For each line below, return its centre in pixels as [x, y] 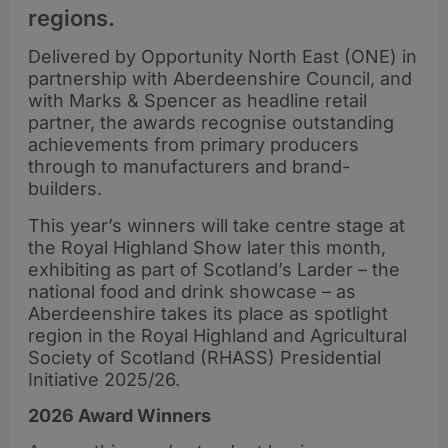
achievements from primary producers [193, 145]
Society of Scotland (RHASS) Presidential [204, 357]
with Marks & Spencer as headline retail [197, 101]
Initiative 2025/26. [104, 379]
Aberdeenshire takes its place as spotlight [208, 313]
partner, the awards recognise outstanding [211, 123]
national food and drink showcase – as [192, 291]
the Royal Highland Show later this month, [207, 247]
